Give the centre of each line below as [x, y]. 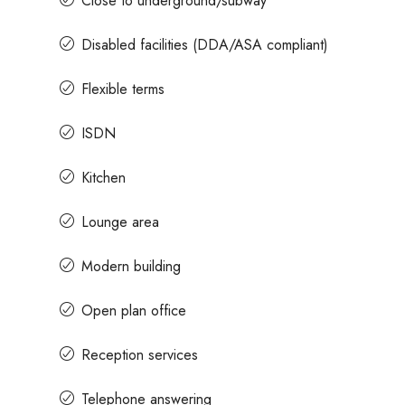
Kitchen [104, 177]
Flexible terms [123, 89]
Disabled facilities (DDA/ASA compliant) [205, 44]
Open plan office [134, 310]
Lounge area [120, 221]
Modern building [131, 266]
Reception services [140, 354]
